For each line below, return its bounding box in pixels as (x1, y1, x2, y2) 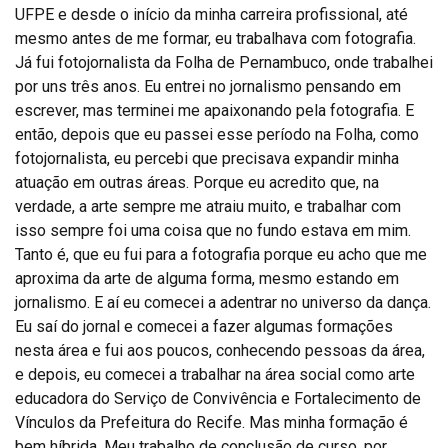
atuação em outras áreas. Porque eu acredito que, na (15, 173, 379, 193)
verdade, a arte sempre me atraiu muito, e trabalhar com (15, 197, 401, 217)
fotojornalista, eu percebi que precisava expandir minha (15, 149, 399, 169)
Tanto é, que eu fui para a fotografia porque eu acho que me (15, 245, 427, 265)
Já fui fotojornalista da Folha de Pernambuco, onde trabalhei (15, 53, 433, 73)
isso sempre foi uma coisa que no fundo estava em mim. (15, 221, 411, 241)
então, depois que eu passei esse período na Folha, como (15, 125, 419, 145)
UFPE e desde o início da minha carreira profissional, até (15, 5, 408, 25)
